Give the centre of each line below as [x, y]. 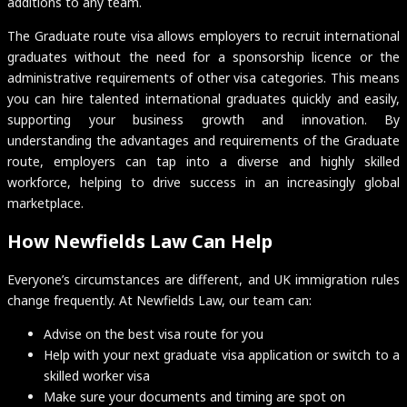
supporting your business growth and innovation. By [203, 120]
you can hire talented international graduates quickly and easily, [203, 99]
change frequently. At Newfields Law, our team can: [159, 301]
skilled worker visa [97, 376]
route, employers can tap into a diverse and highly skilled [203, 162]
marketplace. [45, 203]
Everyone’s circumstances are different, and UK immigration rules [203, 280]
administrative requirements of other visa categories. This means [203, 78]
